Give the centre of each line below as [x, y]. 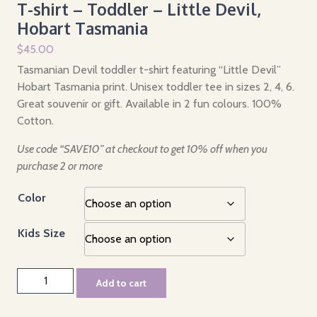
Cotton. [35, 120]
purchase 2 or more [60, 166]
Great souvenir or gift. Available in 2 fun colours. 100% [149, 103]
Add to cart [121, 283]
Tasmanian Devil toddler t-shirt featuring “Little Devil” [149, 69]
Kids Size [41, 233]
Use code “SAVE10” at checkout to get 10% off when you [142, 149]
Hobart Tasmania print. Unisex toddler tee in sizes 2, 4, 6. [156, 86]
